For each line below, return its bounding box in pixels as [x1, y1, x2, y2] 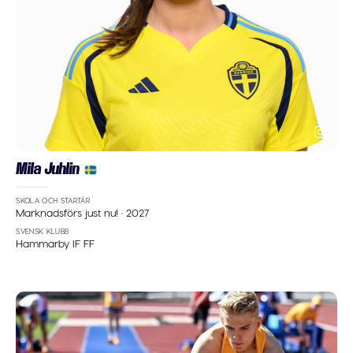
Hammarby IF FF [16, 236, 95, 250]
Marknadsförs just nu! [16, 205, 122, 219]
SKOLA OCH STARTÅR [16, 196, 91, 206]
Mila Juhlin [16, 159, 80, 177]
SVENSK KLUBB [16, 227, 69, 236]
